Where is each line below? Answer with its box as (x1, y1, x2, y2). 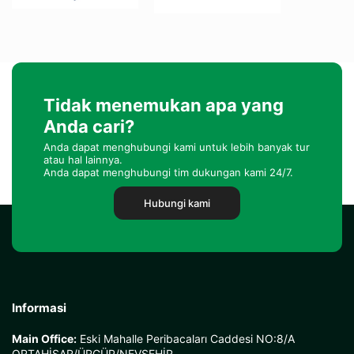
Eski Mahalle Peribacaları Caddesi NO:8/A (77, 332, 295, 345)
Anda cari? (43, 116, 134, 137)
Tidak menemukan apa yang (43, 95, 284, 115)
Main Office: (12, 332, 77, 345)
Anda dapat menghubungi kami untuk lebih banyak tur (43, 141, 310, 153)
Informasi (12, 300, 66, 315)
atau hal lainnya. (43, 153, 122, 166)
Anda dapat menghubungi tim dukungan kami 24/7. (43, 166, 293, 179)
